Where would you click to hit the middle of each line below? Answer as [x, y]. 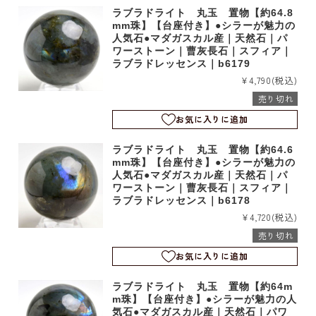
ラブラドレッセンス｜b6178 [182, 200]
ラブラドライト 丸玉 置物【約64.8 [203, 12]
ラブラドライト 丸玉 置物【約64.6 [203, 149]
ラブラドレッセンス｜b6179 [182, 63]
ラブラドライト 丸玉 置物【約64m [203, 286]
